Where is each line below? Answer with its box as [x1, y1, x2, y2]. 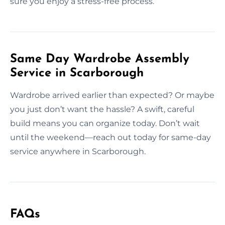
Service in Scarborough [10, 67, 144, 79]
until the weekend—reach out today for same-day [10, 132, 211, 142]
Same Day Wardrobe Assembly [10, 53, 189, 65]
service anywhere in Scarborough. [10, 146, 146, 156]
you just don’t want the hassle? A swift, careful [10, 104, 194, 114]
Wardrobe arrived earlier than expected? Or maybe [10, 90, 214, 100]
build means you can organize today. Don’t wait [10, 118, 200, 128]
